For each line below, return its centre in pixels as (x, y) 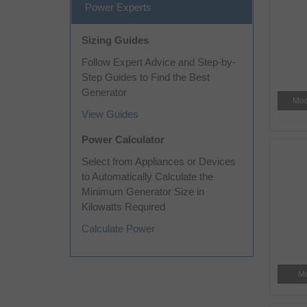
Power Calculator (123, 139)
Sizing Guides (115, 40)
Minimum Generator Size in (143, 192)
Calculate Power (118, 229)
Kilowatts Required (123, 207)
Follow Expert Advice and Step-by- (159, 62)
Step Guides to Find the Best (146, 77)
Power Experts (118, 7)
